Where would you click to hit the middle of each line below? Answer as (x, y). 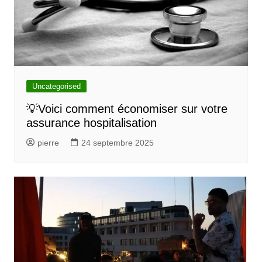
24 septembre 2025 (117, 143)
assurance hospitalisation (91, 123)
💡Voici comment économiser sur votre (127, 109)
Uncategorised (56, 87)
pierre (48, 143)
